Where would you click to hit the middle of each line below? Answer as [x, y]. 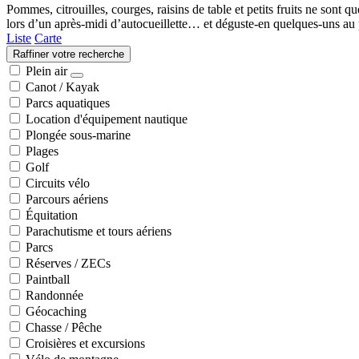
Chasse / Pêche [64, 327]
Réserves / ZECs [68, 263]
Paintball [48, 279]
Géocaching [56, 311]
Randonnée [54, 295]
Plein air [46, 71]
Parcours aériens [67, 199]
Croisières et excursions [85, 343]
